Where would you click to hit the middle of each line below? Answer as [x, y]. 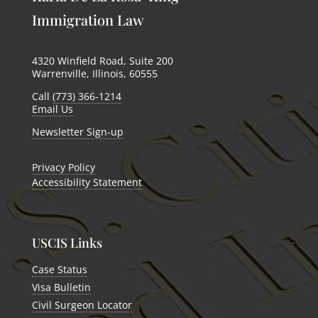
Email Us [52, 109]
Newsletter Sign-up [77, 132]
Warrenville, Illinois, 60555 [94, 74]
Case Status [59, 270]
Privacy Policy [63, 168]
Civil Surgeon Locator [82, 305]
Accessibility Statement [87, 182]
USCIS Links [67, 243]
